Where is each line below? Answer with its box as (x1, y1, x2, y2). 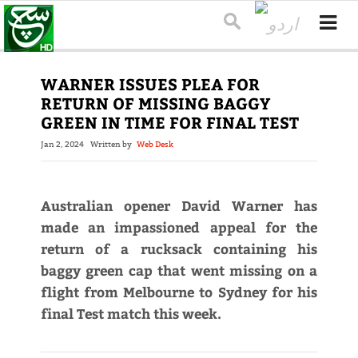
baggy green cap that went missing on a (40, 261, 318, 280)
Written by (89, 139, 137, 150)
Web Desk (136, 139, 173, 150)
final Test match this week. (40, 304, 221, 324)
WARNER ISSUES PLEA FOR (40, 73, 260, 95)
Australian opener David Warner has (40, 196, 318, 216)
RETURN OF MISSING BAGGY (40, 92, 270, 114)
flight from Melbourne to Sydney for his (40, 282, 318, 302)
